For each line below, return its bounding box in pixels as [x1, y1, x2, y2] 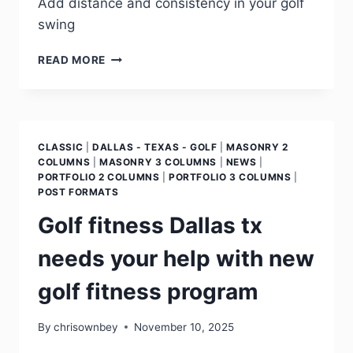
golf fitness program [38, 278, 258, 306]
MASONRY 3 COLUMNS [98, 156, 217, 169]
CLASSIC [38, 141, 84, 154]
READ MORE [38, 54, 106, 67]
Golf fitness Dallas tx [38, 212, 262, 240]
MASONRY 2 [226, 141, 288, 154]
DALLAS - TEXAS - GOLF [91, 141, 217, 154]
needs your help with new [38, 245, 314, 273]
